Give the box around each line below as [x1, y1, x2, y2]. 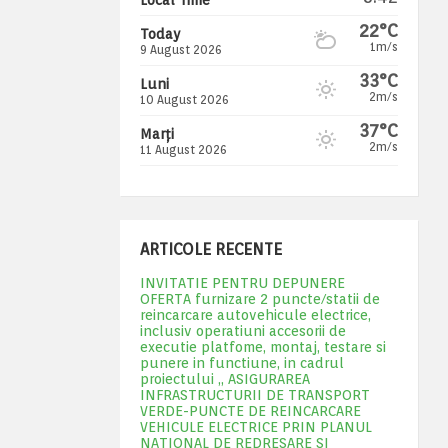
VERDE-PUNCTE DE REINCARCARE [139, 402, 361, 419]
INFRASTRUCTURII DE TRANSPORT [139, 386, 370, 403]
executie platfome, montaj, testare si [139, 338, 386, 355]
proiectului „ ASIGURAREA [139, 370, 310, 387]
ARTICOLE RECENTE [139, 239, 282, 259]
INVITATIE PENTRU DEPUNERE [139, 274, 345, 291]
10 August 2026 [139, 91, 229, 107]
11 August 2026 [139, 141, 227, 157]
